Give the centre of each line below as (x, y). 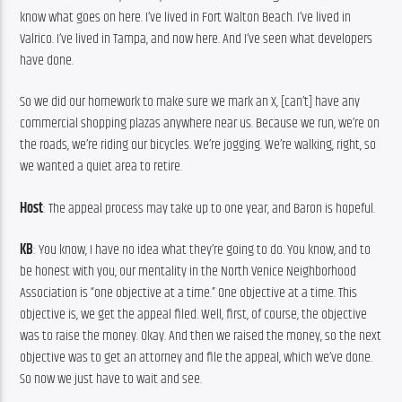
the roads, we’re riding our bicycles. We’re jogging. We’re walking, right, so (198, 145)
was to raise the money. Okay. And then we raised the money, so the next (201, 336)
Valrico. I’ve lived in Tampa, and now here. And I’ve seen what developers (197, 39)
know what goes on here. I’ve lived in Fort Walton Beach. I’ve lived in (186, 17)
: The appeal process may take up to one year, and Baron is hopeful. (210, 208)
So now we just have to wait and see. (111, 380)
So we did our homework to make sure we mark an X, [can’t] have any (190, 102)
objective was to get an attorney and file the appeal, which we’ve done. (197, 358)
